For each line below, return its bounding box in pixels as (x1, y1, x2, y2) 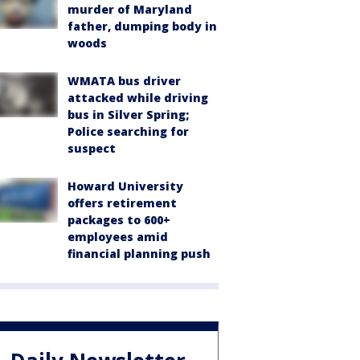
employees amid (67, 229, 168, 244)
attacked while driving (67, 90, 208, 105)
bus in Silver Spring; (67, 107, 189, 122)
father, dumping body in (67, 18, 217, 34)
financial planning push (67, 246, 211, 261)
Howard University (67, 178, 183, 194)
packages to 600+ (67, 212, 170, 227)
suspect (67, 141, 116, 156)
